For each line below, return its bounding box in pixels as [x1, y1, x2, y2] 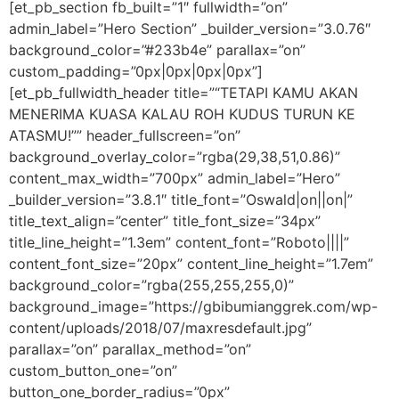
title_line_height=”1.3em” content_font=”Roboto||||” [9, 233, 349, 251]
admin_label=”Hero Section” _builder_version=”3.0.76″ [9, 20, 370, 37]
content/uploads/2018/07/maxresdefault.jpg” [9, 319, 312, 337]
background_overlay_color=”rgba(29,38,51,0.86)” [9, 148, 340, 166]
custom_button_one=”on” [9, 362, 177, 379]
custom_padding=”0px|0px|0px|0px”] [9, 62, 263, 80]
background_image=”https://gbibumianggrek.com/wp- [9, 297, 378, 315]
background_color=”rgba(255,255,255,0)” [9, 276, 294, 294]
